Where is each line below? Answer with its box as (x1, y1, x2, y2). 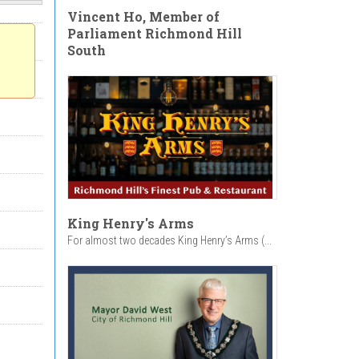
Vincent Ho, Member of (67, 7, 220, 25)
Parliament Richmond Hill (67, 24, 242, 42)
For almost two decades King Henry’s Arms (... (67, 234, 272, 248)
